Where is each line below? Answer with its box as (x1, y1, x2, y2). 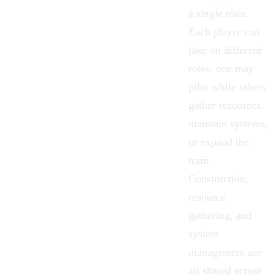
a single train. (188, 7, 249, 20)
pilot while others (188, 81, 266, 94)
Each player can (188, 26, 259, 39)
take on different (188, 44, 262, 57)
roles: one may (188, 62, 254, 75)
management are (188, 246, 261, 259)
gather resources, (188, 99, 264, 112)
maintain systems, (188, 117, 268, 130)
